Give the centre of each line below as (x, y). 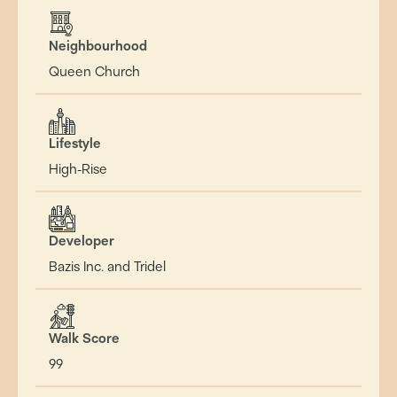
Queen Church (94, 71)
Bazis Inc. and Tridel (107, 266)
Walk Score (84, 338)
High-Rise (78, 169)
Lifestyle (75, 143)
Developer (82, 241)
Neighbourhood (98, 46)
